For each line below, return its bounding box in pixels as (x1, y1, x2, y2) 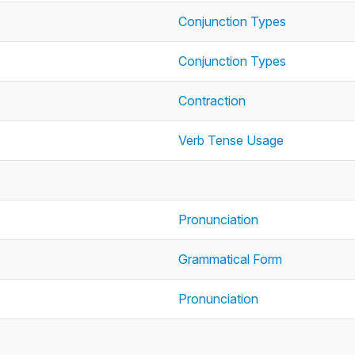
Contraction (178, 93, 246, 109)
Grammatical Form (178, 251, 282, 267)
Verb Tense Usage (178, 132, 284, 148)
